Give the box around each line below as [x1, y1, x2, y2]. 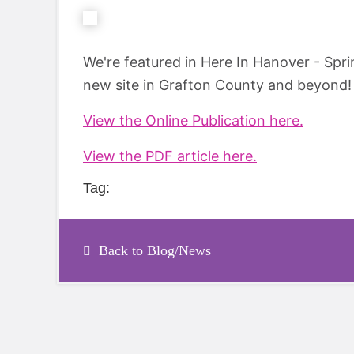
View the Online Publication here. [83, 111, 303, 129]
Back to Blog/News [99, 242, 211, 258]
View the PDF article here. [83, 147, 257, 164]
